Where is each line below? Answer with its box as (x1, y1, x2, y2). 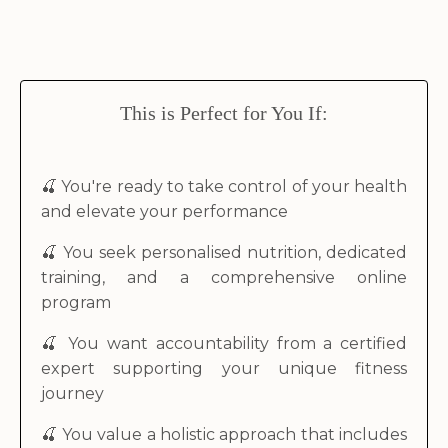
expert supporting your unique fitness (41, 358, 407, 378)
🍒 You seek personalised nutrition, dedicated (41, 242, 407, 262)
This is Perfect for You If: (120, 101, 328, 124)
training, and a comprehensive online (41, 267, 407, 287)
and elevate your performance (41, 201, 288, 221)
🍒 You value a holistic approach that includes (41, 424, 407, 444)
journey (41, 383, 104, 403)
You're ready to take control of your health (61, 176, 408, 196)
